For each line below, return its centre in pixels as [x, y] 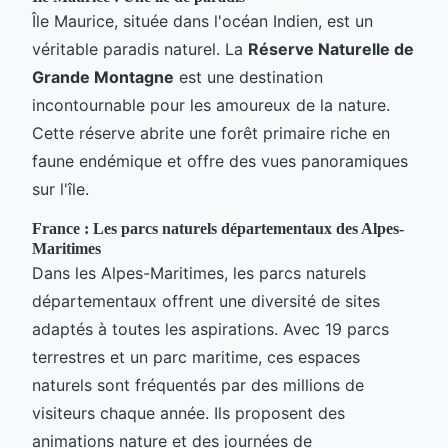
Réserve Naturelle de [331, 48]
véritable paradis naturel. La [140, 48]
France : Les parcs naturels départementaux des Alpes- [218, 228]
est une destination [248, 76]
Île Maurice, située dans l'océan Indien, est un [202, 20]
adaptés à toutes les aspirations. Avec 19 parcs [210, 328]
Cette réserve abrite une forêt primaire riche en [211, 132]
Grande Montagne [103, 76]
